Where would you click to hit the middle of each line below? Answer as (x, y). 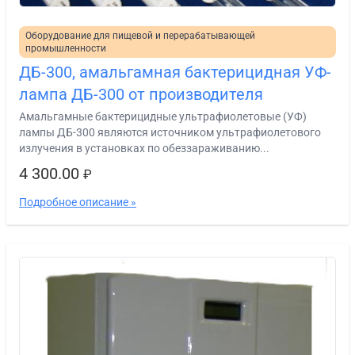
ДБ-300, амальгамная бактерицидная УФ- (175, 72)
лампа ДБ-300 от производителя (141, 94)
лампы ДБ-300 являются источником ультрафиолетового (170, 132)
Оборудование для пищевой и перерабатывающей (140, 36)
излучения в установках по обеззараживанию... (144, 148)
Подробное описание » (78, 202)
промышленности (66, 48)
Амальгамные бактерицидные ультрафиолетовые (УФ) (163, 116)
